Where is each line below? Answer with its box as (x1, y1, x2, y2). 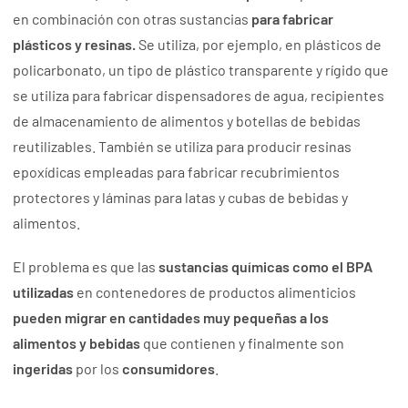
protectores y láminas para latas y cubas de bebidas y (13, 189, 349, 207)
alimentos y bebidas (13, 334, 141, 352)
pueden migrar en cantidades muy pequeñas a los (13, 309, 330, 327)
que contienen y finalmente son (140, 334, 345, 352)
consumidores (122, 360, 216, 378)
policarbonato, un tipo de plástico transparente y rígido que (13, 61, 390, 79)
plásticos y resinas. (13, 36, 139, 54)
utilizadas (13, 283, 75, 301)
